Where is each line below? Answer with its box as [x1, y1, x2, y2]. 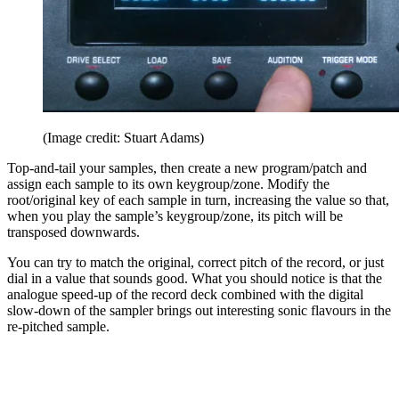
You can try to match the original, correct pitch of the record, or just [7, 254, 384, 270]
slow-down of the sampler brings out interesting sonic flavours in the [7, 302, 391, 318]
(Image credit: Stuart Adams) [43, 129, 204, 145]
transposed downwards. [7, 224, 143, 240]
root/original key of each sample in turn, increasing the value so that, [7, 191, 389, 208]
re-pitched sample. [7, 318, 110, 334]
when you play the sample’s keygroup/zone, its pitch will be [7, 208, 343, 224]
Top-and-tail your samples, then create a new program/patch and [7, 159, 367, 175]
